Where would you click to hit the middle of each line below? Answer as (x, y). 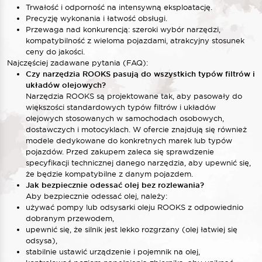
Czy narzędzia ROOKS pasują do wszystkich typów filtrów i (140, 74)
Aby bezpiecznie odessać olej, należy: (96, 196)
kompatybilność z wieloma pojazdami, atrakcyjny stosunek (135, 40)
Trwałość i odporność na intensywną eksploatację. (119, 7)
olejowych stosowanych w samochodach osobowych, (125, 118)
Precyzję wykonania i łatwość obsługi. (96, 18)
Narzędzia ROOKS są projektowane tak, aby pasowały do (134, 96)
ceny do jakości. (55, 51)
